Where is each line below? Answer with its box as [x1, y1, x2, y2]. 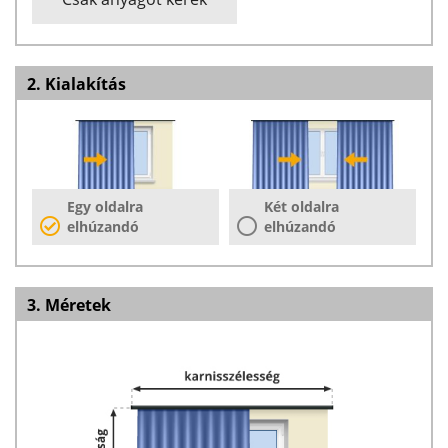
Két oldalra [264, 196, 339, 216]
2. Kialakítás [27, 73, 126, 95]
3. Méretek [27, 293, 111, 316]
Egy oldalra [67, 196, 143, 216]
